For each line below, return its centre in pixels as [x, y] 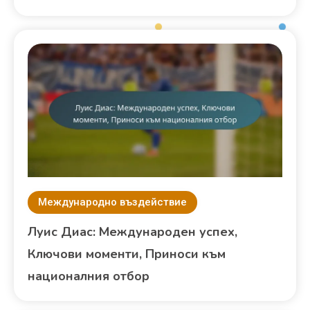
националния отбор [89, 276]
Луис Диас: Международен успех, [133, 232]
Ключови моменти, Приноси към [127, 254]
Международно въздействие [113, 202]
